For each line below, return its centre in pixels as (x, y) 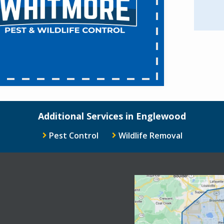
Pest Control (73, 135)
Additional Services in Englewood (112, 116)
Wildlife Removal (150, 135)
